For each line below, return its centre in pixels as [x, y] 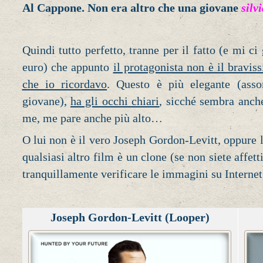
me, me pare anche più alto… [92, 118]
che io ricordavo [65, 84]
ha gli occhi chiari [115, 101]
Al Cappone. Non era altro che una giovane [131, 8]
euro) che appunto [68, 67]
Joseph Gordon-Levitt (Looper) [130, 218]
